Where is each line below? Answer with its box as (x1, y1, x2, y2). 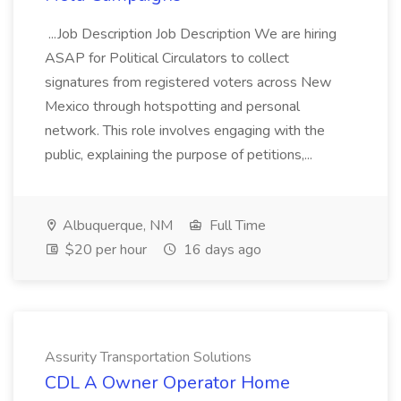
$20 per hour (62, 240, 147, 260)
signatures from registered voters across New (45, 73, 331, 92)
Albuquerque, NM (59, 216, 173, 235)
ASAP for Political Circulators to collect (45, 48, 289, 68)
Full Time (206, 216, 266, 235)
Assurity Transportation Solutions (45, 347, 252, 367)
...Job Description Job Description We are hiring (45, 24, 337, 44)
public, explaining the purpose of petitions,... (45, 145, 316, 165)
